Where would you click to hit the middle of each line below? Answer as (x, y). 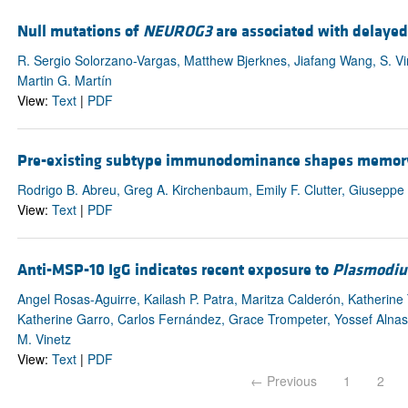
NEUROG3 (177, 31)
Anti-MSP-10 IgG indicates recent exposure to (174, 270)
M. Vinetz (44, 339)
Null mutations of (80, 31)
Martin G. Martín (64, 80)
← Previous (284, 381)
